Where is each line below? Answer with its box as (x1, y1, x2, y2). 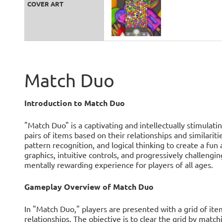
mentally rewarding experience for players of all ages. (24, 160, 213, 170)
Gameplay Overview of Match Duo (24, 181, 154, 192)
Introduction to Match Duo (24, 98, 125, 109)
